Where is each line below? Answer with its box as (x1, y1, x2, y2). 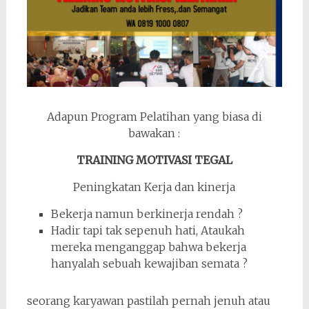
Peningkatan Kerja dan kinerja (73, 179, 236, 194)
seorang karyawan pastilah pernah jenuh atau (26, 293, 270, 308)
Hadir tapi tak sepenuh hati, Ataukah (50, 223, 245, 237)
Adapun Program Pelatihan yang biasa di (46, 109, 262, 123)
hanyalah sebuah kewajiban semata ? (50, 256, 248, 270)
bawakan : (128, 126, 181, 140)
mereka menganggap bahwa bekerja (50, 239, 246, 254)
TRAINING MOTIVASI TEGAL (76, 152, 232, 167)
